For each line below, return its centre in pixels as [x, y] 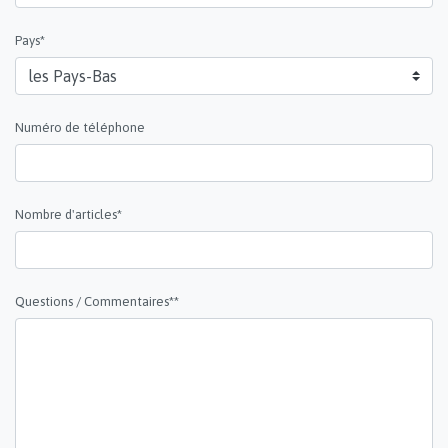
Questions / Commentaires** [97, 301]
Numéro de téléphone [80, 127]
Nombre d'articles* [68, 214]
